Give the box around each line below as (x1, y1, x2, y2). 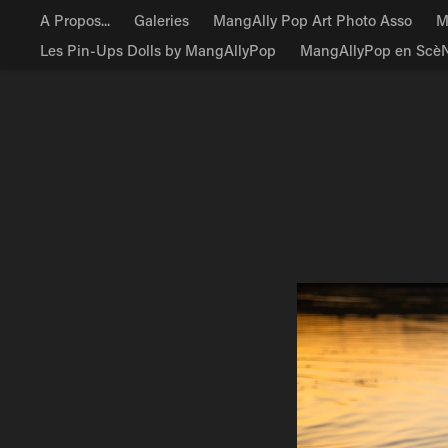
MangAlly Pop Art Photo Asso (213, 10, 413, 30)
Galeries (134, 10, 190, 30)
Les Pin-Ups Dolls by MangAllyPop (40, 40, 277, 60)
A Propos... (40, 10, 111, 30)
